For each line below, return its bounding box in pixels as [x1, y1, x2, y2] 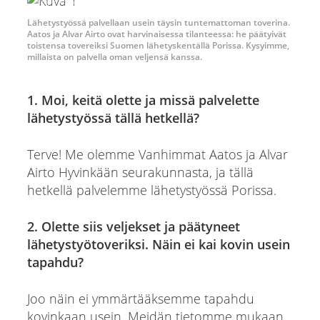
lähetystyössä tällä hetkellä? [26, 109, 199, 126]
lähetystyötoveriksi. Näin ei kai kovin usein [26, 235, 290, 253]
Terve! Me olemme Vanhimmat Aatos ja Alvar [26, 145, 288, 163]
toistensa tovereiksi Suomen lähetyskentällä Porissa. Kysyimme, [26, 39, 289, 51]
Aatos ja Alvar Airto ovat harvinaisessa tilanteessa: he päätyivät [26, 27, 286, 40]
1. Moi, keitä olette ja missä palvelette [26, 91, 259, 109]
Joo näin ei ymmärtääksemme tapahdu [26, 289, 254, 307]
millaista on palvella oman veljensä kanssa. [26, 50, 202, 63]
